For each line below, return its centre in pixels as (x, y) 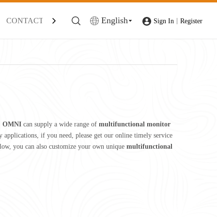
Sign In (164, 21)
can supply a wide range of (60, 124)
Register (191, 21)
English (115, 20)
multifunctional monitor (135, 124)
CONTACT (25, 20)
